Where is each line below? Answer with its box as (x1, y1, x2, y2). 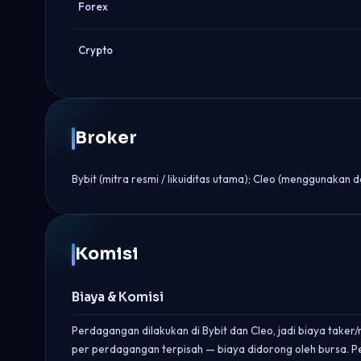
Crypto (78, 44, 113, 56)
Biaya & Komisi (72, 289, 164, 305)
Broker (75, 127, 137, 148)
